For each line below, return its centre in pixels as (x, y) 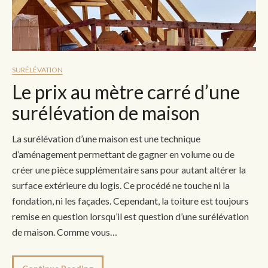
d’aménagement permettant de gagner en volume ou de (123, 154)
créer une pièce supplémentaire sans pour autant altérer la (129, 169)
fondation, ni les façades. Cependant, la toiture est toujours (130, 200)
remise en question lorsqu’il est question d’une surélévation (130, 216)
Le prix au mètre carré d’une (126, 92)
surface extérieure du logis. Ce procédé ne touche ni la (121, 185)
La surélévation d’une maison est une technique (106, 138)
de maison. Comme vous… (65, 232)
